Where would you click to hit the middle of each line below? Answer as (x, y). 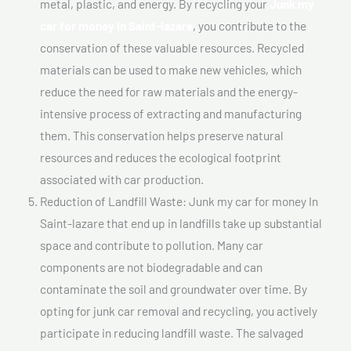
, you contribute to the (250, 25)
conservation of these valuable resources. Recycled (172, 47)
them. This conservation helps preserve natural (162, 135)
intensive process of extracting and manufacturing (171, 113)
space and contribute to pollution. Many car (152, 244)
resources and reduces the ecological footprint (161, 157)
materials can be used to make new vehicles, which (171, 69)
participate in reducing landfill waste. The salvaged (172, 332)
